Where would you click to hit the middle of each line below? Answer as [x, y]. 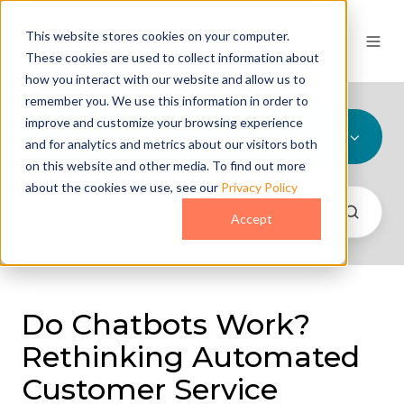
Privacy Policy [259, 187]
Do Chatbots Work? [166, 324]
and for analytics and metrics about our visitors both [171, 144]
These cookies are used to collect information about [172, 57]
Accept [252, 219]
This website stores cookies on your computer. [157, 36]
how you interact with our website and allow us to [165, 79]
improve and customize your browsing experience [164, 122]
